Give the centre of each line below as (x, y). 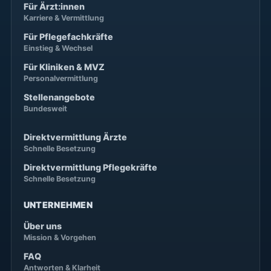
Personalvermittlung (60, 78)
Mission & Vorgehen (60, 237)
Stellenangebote (59, 97)
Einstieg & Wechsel (58, 48)
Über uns (42, 226)
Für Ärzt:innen (54, 6)
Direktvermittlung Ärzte (75, 137)
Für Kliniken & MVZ (64, 67)
